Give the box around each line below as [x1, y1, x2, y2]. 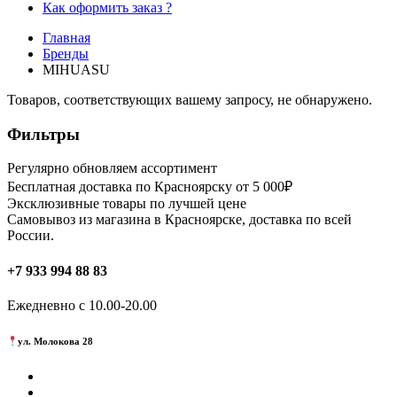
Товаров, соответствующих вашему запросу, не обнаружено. [7, 91, 372, 107]
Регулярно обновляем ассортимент [7, 160, 217, 176]
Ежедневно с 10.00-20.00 [7, 297, 157, 313]
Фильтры [7, 124, 80, 144]
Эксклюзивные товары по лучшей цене [7, 196, 246, 212]
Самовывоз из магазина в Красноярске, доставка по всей [7, 212, 352, 228]
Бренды [43, 45, 89, 61]
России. [7, 228, 54, 244]
